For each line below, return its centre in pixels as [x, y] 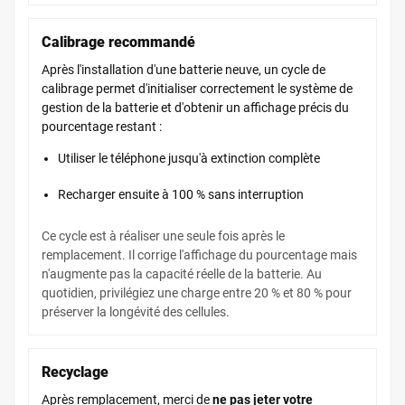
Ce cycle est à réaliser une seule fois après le [163, 235]
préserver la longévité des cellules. [136, 311]
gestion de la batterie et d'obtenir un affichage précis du [195, 107]
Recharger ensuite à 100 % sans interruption [181, 194]
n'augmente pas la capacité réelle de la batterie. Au [182, 273]
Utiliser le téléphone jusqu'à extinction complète [189, 158]
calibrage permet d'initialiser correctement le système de [197, 88]
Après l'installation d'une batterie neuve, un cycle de [184, 69]
